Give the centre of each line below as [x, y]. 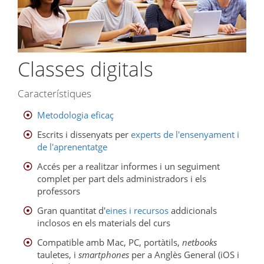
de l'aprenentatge [72, 146]
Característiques [55, 93]
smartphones [103, 254]
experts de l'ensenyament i [185, 134]
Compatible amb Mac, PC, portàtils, [109, 242]
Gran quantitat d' [71, 210]
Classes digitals [85, 69]
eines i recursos [137, 210]
